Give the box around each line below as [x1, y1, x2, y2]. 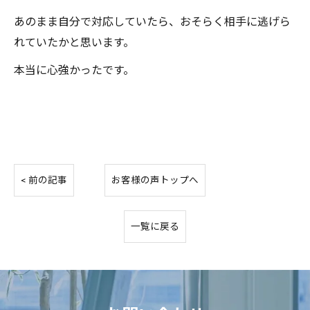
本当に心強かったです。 [14, 63, 134, 77]
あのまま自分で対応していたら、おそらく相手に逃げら [14, 15, 291, 28]
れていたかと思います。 [14, 35, 134, 49]
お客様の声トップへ [111, 174, 199, 185]
